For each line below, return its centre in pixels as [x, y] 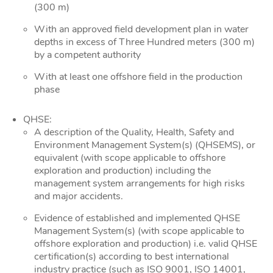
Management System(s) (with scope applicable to [139, 231]
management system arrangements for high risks [140, 183]
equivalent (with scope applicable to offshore [130, 158]
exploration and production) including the [122, 171]
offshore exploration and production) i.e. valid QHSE [146, 244]
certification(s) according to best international [132, 257]
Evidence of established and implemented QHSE [137, 218]
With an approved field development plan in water [141, 29]
